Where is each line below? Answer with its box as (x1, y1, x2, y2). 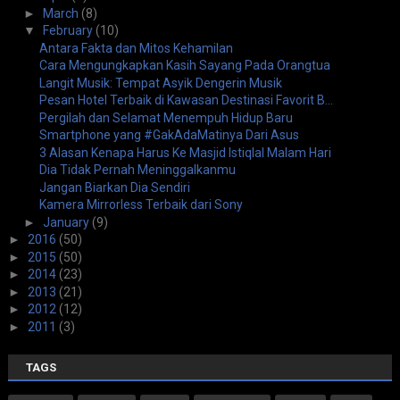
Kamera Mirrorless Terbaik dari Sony (38, 197, 243, 212)
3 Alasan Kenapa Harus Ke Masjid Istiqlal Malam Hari (38, 145, 331, 160)
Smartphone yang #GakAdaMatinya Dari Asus (38, 128, 299, 143)
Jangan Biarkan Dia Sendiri (38, 179, 190, 195)
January (42, 214, 92, 229)
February (42, 23, 96, 38)
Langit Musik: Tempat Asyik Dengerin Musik (38, 75, 282, 90)
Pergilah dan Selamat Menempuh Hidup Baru (38, 110, 293, 125)
